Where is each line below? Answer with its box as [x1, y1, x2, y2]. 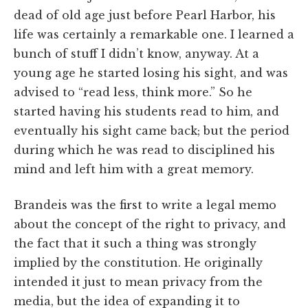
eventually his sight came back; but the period [14, 123, 289, 137]
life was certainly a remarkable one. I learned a [14, 27, 294, 41]
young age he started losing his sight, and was [14, 65, 288, 80]
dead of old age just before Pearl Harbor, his [14, 8, 276, 22]
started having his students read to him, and [14, 104, 279, 118]
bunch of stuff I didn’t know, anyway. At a [14, 46, 259, 60]
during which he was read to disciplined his [14, 142, 275, 157]
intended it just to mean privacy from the [14, 274, 263, 289]
